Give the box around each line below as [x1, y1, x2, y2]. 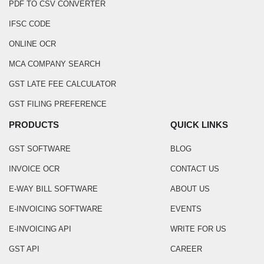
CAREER [170, 245, 202, 253]
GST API [9, 245, 39, 253]
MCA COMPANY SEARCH [9, 60, 100, 68]
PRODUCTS [9, 120, 59, 130]
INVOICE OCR [9, 164, 60, 173]
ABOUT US [170, 184, 210, 193]
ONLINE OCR [9, 39, 56, 48]
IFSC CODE [9, 19, 51, 28]
